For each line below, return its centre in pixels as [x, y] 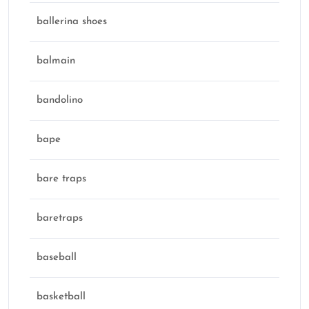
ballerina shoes [72, 22]
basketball [61, 297]
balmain [56, 61]
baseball [57, 258]
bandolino [60, 101]
